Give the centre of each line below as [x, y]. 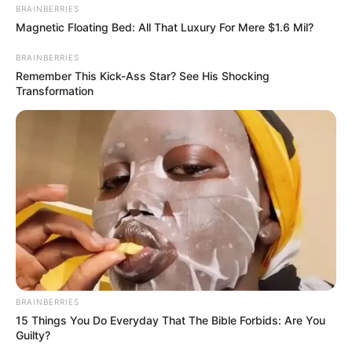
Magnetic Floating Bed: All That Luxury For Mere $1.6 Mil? [165, 27]
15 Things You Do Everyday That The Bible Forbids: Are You [170, 320]
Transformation [55, 90]
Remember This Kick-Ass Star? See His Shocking [143, 75]
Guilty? [33, 335]
